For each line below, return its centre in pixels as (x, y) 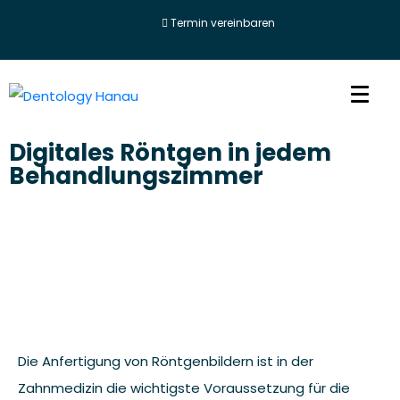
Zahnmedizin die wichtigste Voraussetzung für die (184, 387)
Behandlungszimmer (136, 175)
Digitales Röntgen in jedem (170, 152)
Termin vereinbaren (222, 23)
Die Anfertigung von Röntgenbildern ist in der (166, 361)
